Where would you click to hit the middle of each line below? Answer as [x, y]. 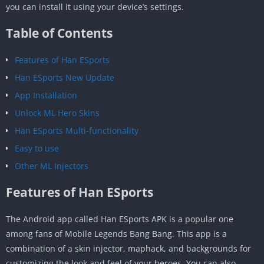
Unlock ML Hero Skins [57, 113]
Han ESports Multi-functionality [77, 130]
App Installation [46, 95]
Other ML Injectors [52, 166]
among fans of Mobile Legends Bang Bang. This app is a [116, 233]
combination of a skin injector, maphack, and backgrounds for [128, 248]
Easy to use [37, 148]
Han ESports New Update [65, 77]
